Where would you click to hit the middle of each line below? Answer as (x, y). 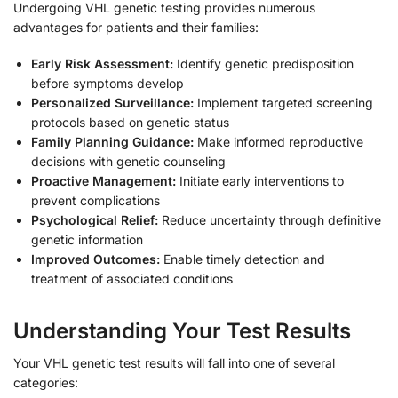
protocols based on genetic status (130, 123)
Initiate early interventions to (260, 181)
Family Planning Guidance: (112, 142)
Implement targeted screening (283, 103)
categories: (46, 383)
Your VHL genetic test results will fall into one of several (174, 363)
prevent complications (96, 201)
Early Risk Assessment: (102, 64)
